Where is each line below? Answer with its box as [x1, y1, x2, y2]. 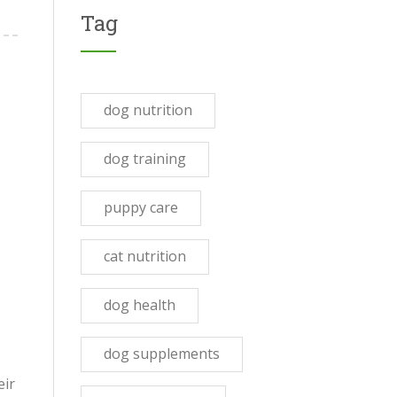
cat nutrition [104, 246, 186, 266]
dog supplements [104, 344, 220, 363]
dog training [104, 149, 186, 168]
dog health [104, 295, 175, 315]
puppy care [104, 198, 178, 217]
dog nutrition [104, 100, 192, 120]
